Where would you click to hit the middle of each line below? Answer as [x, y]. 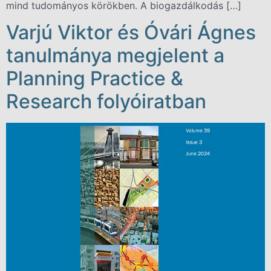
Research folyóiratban [106, 102]
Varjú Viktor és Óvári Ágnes [131, 33]
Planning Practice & [95, 79]
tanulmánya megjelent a [115, 56]
